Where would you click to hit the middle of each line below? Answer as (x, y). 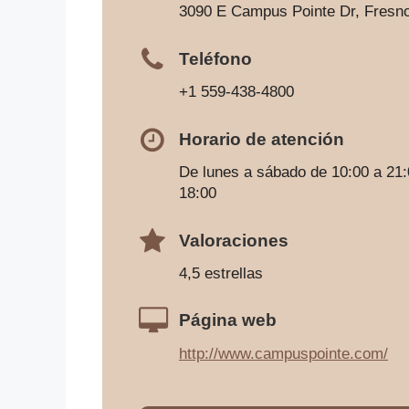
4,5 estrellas (221, 273)
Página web (228, 320)
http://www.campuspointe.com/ (283, 353)
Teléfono (215, 58)
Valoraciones (234, 240)
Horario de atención (262, 139)
